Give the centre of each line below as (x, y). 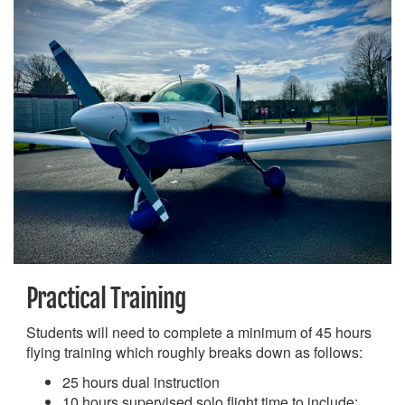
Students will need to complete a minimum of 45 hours (199, 332)
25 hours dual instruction (141, 381)
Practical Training (106, 298)
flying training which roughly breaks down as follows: (194, 352)
